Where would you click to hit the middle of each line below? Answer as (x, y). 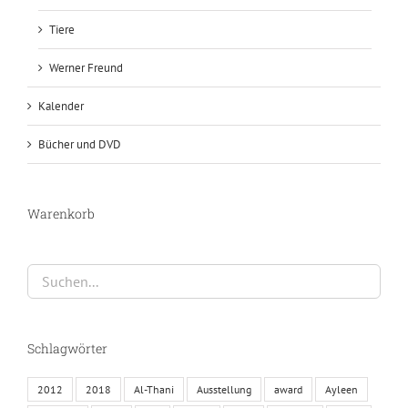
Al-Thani (154, 389)
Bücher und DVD (80, 144)
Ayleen (342, 389)
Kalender (61, 106)
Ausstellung (224, 389)
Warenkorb (61, 213)
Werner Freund (86, 67)
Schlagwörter (67, 348)
